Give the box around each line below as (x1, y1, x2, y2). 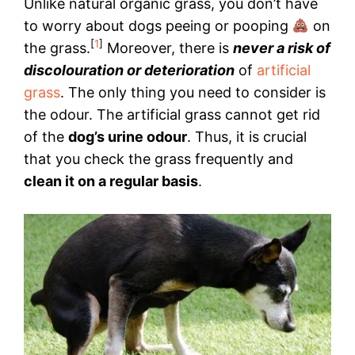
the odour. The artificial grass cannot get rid (24, 106, 320, 124)
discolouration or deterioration (24, 62, 235, 79)
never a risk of (233, 40, 330, 57)
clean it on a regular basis (24, 173, 198, 190)
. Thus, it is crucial (187, 128, 307, 146)
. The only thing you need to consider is (60, 84, 326, 101)
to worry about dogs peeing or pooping (24, 17, 292, 35)
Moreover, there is (103, 40, 233, 57)
